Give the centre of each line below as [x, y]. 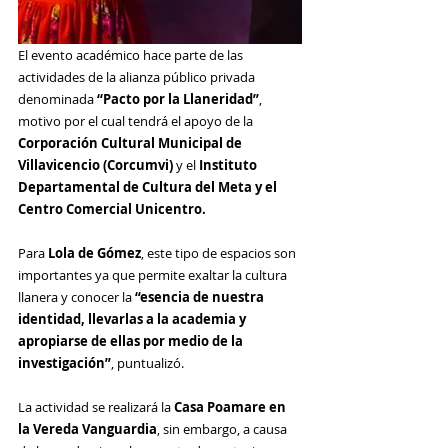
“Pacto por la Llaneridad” [178, 99]
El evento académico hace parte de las [132, 55]
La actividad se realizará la [96, 407]
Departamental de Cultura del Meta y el [149, 187]
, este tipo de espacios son [220, 253]
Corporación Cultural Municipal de [131, 143]
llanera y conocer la [76, 297]
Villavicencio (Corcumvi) [95, 165]
